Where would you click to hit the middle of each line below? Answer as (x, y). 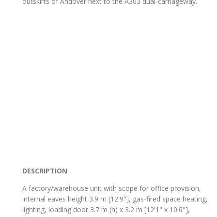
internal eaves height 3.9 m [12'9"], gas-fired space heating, (115, 199)
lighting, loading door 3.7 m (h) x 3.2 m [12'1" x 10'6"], (106, 210)
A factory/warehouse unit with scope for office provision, (112, 188)
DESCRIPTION (45, 171)
